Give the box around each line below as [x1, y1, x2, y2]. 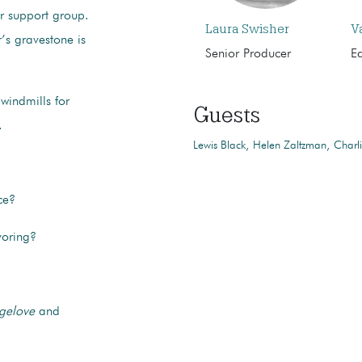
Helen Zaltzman [252, 139, 326, 151]
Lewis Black [192, 139, 246, 151]
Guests [192, 102, 260, 127]
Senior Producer [204, 47, 291, 61]
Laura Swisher [204, 21, 289, 36]
